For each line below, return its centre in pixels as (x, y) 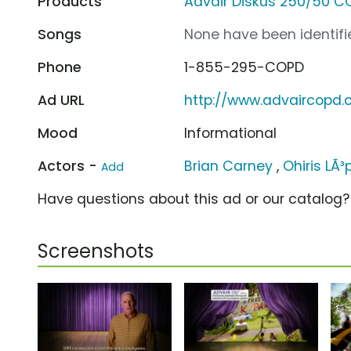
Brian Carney (229, 166)
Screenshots (96, 251)
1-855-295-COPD (244, 67)
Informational (231, 133)
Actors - (69, 166)
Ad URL (61, 100)
